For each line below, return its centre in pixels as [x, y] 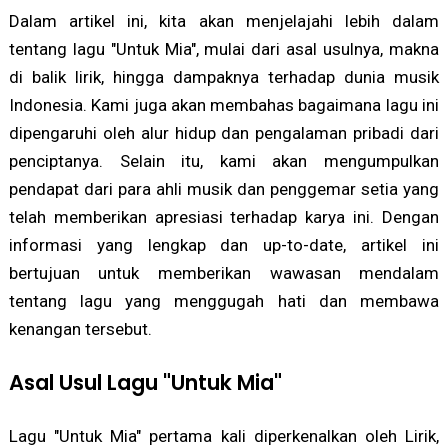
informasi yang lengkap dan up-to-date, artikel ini [224, 245]
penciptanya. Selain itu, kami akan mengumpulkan [224, 161]
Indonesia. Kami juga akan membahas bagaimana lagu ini [224, 105]
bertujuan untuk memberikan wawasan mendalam [224, 273]
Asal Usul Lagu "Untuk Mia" [145, 383]
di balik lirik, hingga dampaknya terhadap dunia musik [224, 77]
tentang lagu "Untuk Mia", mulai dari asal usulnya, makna [224, 49]
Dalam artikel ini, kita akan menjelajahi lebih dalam [224, 21]
